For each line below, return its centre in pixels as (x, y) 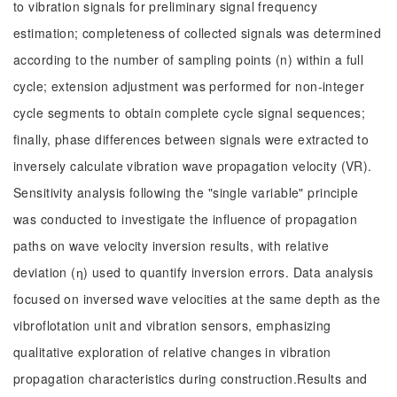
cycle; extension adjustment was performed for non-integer (189, 86)
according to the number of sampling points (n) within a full (189, 59)
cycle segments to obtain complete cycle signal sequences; (189, 113)
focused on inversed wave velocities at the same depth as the (197, 299)
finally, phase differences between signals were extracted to (191, 139)
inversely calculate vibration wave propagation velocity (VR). (193, 166)
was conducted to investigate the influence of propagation (185, 219)
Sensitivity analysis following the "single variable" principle (186, 192)
